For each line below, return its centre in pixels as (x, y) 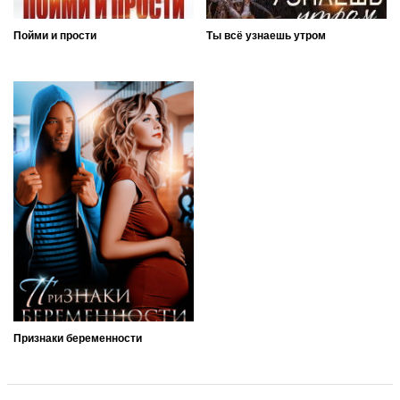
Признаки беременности (78, 338)
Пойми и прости (55, 36)
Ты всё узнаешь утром (266, 36)
